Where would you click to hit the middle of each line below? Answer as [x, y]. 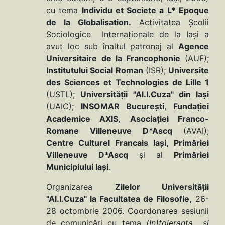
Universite [189, 71]
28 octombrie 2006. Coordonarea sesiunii [128, 211]
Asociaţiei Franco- [170, 119]
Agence [194, 46]
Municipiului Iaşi [77, 167]
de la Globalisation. [89, 22]
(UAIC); [64, 107]
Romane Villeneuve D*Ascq [115, 131]
